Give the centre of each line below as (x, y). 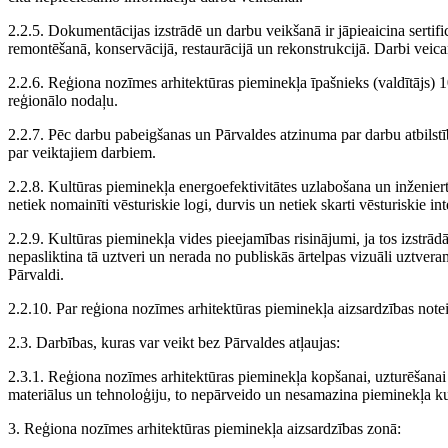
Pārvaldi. (36, 275)
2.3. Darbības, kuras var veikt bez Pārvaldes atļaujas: (174, 343)
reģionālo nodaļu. (63, 101)
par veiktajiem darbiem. (82, 153)
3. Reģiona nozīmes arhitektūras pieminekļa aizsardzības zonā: (204, 429)
